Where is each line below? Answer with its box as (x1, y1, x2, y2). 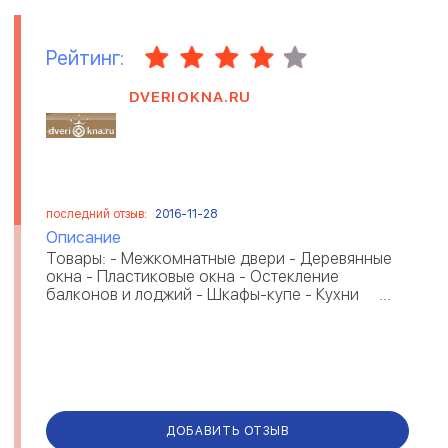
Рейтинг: (46, 45, 124, 70)
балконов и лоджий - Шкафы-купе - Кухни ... (46, 285, 391, 305)
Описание (46, 228, 121, 248)
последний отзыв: (46, 207, 150, 222)
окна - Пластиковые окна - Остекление (46, 267, 339, 287)
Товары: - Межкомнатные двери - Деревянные (46, 249, 392, 269)
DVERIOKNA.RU (129, 87, 252, 106)
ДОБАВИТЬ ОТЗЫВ (166, 423, 289, 438)
